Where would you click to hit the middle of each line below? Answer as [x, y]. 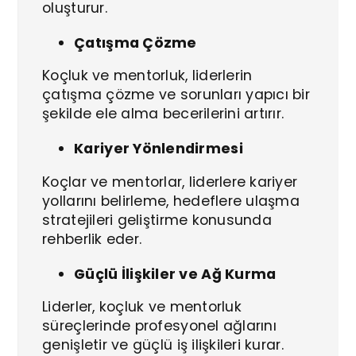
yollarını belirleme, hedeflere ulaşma [171, 201]
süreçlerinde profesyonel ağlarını [159, 326]
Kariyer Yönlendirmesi [159, 149]
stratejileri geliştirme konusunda [157, 220]
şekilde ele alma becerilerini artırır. [163, 114]
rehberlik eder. [92, 239]
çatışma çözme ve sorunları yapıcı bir [176, 95]
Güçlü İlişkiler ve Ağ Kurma [175, 274]
